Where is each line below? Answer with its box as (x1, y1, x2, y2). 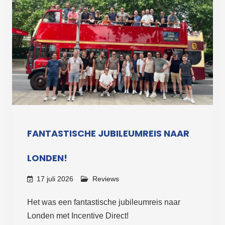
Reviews (92, 174, 119, 183)
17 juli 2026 (36, 174, 73, 183)
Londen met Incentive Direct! (27, 211, 129, 220)
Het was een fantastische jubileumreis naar (27, 197, 180, 206)
